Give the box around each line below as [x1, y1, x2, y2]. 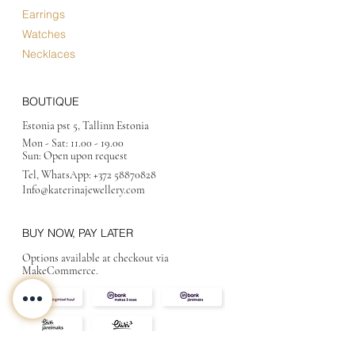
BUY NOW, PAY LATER [22, 225, 133, 240]
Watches [22, 26, 66, 41]
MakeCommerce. [22, 264, 98, 277]
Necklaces [22, 46, 75, 61]
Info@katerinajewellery [22, 183, 124, 197]
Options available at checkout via [22, 251, 169, 265]
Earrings [22, 6, 65, 21]
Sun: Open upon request [22, 149, 132, 162]
